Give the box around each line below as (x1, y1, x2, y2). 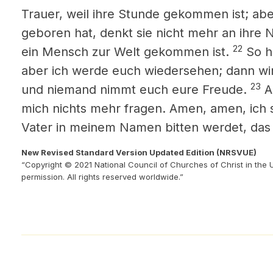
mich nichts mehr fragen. (21, 101, 166, 116)
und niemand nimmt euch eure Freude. (21, 82, 247, 97)
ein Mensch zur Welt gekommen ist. (21, 44, 229, 59)
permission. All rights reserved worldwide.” (21, 172, 183, 182)
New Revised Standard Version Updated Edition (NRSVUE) (21, 147, 257, 157)
